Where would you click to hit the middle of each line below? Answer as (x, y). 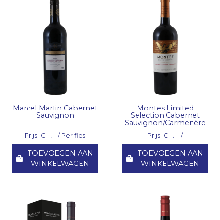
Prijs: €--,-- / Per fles (55, 136)
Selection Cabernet (165, 116)
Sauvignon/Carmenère (165, 123)
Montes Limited (165, 108)
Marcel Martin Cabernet (55, 108)
